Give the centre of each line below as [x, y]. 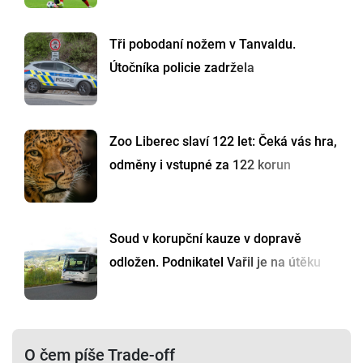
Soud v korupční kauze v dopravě [205, 238]
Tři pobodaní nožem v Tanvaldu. [203, 44]
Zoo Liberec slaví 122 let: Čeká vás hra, [223, 141]
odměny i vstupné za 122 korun [200, 164]
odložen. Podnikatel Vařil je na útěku [215, 262]
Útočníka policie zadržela [182, 67]
